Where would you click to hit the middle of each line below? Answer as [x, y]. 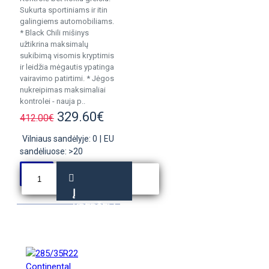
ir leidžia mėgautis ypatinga [67, 67]
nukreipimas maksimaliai [63, 90]
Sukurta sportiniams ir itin [64, 10]
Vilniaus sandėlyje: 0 [60, 139]
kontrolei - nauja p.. [53, 101]
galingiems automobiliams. [67, 21]
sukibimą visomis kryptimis [67, 56]
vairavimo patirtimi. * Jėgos [67, 78]
